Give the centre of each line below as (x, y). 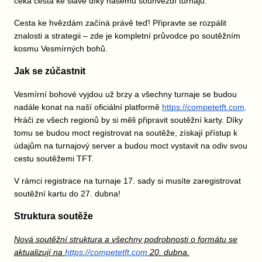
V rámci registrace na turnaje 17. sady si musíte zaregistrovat (127, 181)
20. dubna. (168, 252)
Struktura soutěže (54, 216)
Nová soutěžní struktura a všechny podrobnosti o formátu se (126, 239)
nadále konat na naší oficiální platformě (88, 107)
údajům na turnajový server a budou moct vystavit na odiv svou (131, 146)
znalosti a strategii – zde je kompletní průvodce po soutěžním (127, 36)
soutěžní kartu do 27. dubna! (68, 194)
